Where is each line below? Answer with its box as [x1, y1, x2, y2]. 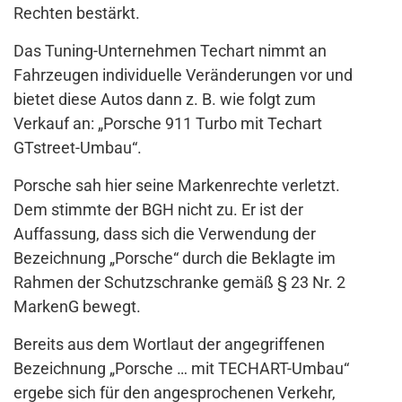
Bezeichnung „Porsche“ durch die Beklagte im [13, 249, 336, 268]
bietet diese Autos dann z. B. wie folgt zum [13, 90, 316, 109]
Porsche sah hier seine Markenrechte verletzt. [13, 176, 340, 196]
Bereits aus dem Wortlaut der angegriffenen [13, 335, 325, 354]
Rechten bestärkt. [13, 4, 140, 23]
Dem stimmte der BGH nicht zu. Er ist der [13, 200, 303, 220]
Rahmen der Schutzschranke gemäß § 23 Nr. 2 [13, 273, 345, 293]
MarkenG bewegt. [13, 297, 141, 317]
